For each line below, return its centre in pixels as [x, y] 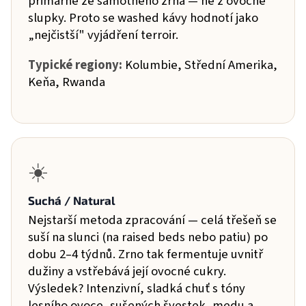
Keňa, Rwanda [67, 82]
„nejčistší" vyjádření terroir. [103, 35]
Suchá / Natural [72, 200]
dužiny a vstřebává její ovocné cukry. [127, 272]
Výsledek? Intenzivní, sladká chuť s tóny [137, 289]
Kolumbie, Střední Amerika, [201, 65]
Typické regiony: [75, 65]
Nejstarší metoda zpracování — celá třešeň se [152, 220]
